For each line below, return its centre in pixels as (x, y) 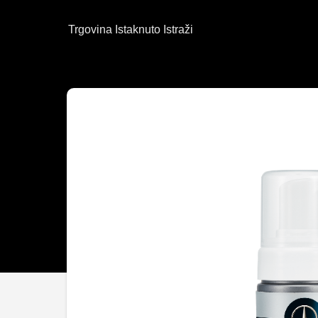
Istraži (179, 29)
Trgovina (91, 29)
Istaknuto (138, 29)
